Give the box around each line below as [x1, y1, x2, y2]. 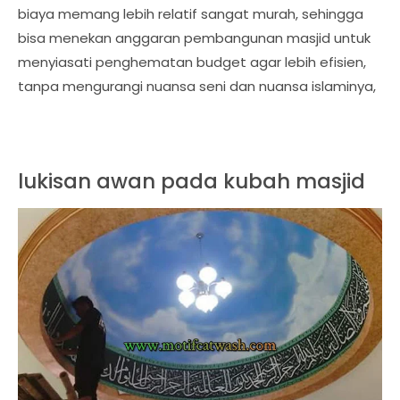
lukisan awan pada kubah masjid [18, 166, 365, 196]
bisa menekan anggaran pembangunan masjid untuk [18, 28, 371, 47]
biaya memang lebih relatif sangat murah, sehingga [18, 4, 363, 23]
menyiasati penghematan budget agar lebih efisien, [18, 52, 366, 71]
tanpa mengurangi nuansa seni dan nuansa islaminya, [18, 76, 376, 96]
